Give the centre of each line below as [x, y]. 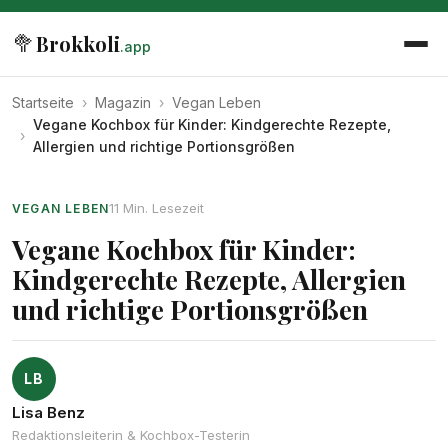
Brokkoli [78, 43]
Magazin [123, 102]
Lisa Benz [48, 412]
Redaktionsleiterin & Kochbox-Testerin [131, 435]
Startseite [43, 102]
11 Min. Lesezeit [157, 208]
